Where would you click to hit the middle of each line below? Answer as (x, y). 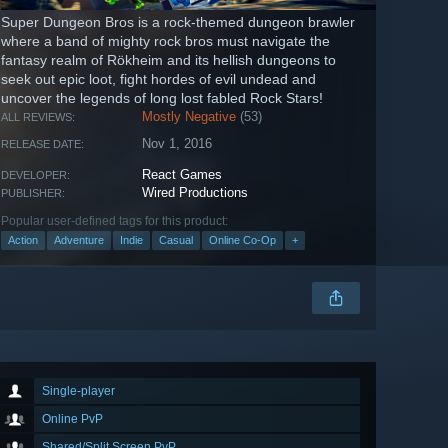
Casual (176, 240)
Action (23, 240)
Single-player (78, 391)
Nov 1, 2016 (177, 144)
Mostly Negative (189, 117)
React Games (182, 175)
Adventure (79, 240)
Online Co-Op (242, 240)
